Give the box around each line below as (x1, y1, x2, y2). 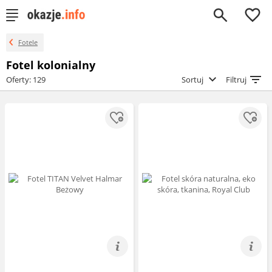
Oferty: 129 (6, 74, 46, 85)
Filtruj (226, 74, 248, 85)
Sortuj (182, 74, 205, 85)
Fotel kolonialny (6, 58, 95, 72)
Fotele (18, 38, 38, 47)
